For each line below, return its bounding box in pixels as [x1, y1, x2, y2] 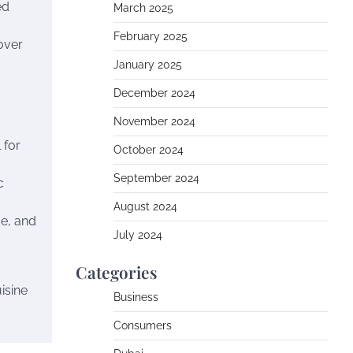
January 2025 [113, 58, 182, 71]
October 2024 [113, 143, 184, 156]
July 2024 [113, 229, 162, 241]
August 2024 [113, 200, 177, 213]
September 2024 [113, 172, 199, 184]
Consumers [113, 319, 172, 332]
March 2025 [113, 2, 173, 14]
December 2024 [113, 87, 195, 99]
